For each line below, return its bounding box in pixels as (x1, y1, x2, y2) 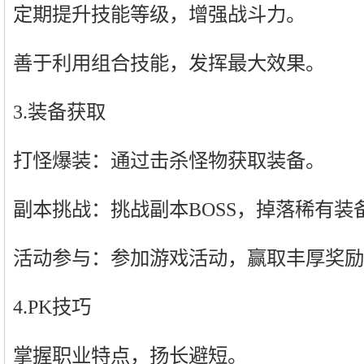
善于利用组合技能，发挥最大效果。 (13, 52, 325, 74)
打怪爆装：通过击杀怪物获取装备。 (13, 149, 325, 171)
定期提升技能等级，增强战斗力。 (13, 3, 305, 25)
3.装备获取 (13, 101, 106, 123)
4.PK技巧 (13, 296, 91, 318)
